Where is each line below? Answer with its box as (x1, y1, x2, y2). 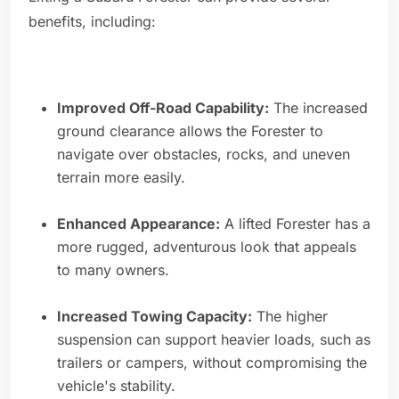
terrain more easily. (57, 168, 185, 187)
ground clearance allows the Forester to (57, 122, 323, 141)
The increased (269, 99, 368, 118)
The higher (252, 307, 328, 326)
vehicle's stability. (57, 377, 175, 395)
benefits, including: (28, 12, 156, 31)
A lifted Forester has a (220, 215, 370, 233)
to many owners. (57, 261, 169, 280)
